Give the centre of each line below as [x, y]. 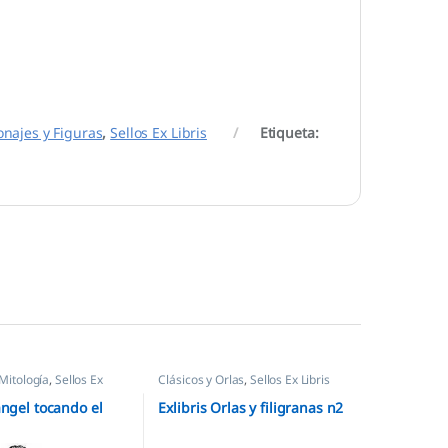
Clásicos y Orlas [201, 380]
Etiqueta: [289, 133]
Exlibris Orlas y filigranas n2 [251, 407]
